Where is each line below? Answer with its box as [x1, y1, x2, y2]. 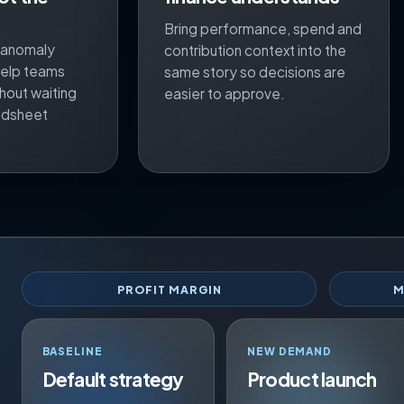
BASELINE [41, 344, 103, 358]
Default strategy [41, 366, 184, 391]
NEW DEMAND [246, 344, 333, 358]
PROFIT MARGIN [116, 281, 222, 297]
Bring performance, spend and [163, 19, 362, 37]
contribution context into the [163, 41, 346, 59]
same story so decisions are [163, 62, 345, 80]
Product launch [246, 366, 377, 391]
